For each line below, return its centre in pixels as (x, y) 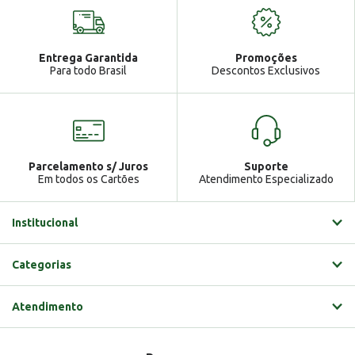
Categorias (42, 265)
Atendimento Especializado (266, 179)
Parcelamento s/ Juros (88, 166)
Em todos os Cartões (88, 179)
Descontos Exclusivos (266, 71)
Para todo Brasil (88, 71)
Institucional (45, 223)
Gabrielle (104, 63)
